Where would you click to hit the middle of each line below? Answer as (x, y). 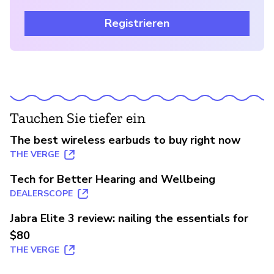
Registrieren (137, 23)
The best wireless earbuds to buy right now (125, 140)
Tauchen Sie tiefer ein (78, 117)
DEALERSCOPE (41, 193)
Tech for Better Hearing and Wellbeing (113, 179)
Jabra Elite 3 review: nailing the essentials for (129, 218)
